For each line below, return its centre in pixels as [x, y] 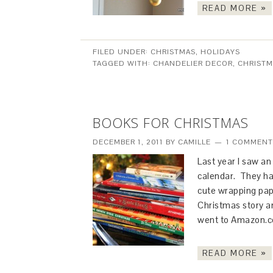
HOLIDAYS [220, 52]
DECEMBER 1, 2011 [128, 142]
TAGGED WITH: [123, 63]
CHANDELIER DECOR [193, 63]
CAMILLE [194, 142]
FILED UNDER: [122, 52]
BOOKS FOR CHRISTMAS [171, 122]
